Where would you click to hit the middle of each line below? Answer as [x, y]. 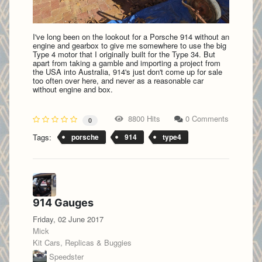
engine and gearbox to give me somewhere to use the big [130, 46]
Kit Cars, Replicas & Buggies [82, 242]
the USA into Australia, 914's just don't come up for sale [127, 72]
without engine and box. [74, 89]
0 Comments [207, 118]
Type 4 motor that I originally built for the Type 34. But [124, 54]
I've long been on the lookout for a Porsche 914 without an [131, 37]
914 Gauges [63, 202]
